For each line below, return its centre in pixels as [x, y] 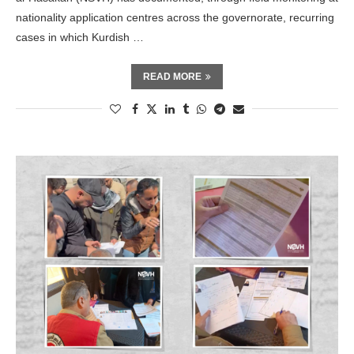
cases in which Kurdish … [80, 37]
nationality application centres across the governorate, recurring [175, 17]
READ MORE [172, 77]
